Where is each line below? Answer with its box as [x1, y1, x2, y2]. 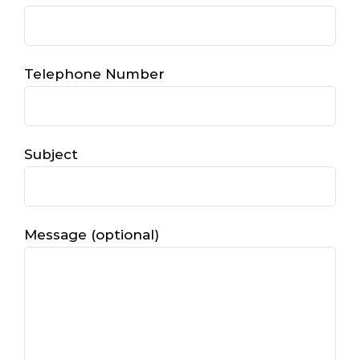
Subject [23, 145, 78, 162]
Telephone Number [23, 65, 165, 82]
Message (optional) [23, 226, 159, 243]
